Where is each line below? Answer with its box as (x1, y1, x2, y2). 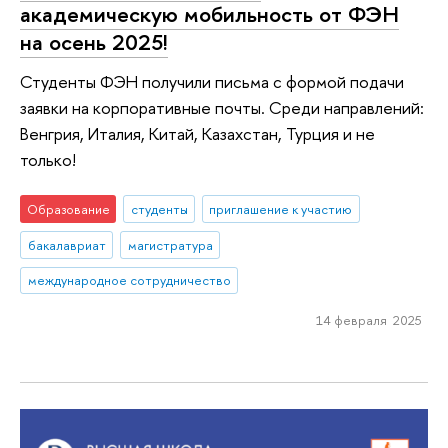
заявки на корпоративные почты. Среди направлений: (20, 96, 424, 120)
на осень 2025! (20, 26, 168, 57)
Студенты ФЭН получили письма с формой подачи (20, 70, 404, 94)
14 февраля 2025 (315, 311, 422, 330)
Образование (26, 199, 110, 218)
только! (20, 148, 76, 172)
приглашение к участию (209, 199, 353, 218)
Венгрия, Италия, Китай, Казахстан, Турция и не (20, 122, 375, 146)
